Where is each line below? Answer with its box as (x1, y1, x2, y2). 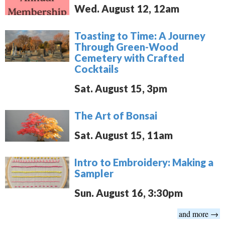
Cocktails (74, 63, 119, 75)
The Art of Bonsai (74, 109, 158, 122)
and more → (179, 208, 218, 219)
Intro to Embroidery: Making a (74, 156, 214, 169)
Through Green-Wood (74, 41, 179, 53)
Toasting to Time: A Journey (74, 30, 206, 42)
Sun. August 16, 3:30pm (74, 187, 183, 199)
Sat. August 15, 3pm (74, 82, 168, 95)
